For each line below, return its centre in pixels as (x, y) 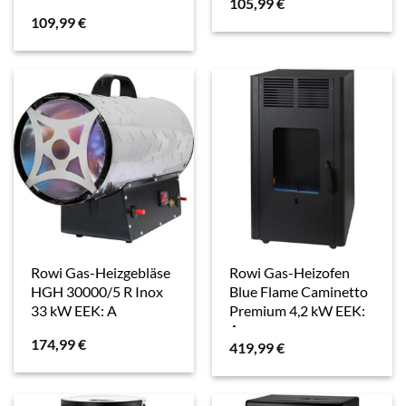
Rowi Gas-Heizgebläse (101, 272)
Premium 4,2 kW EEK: (298, 310)
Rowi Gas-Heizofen (290, 272)
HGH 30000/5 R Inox (97, 291)
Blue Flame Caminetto (299, 291)
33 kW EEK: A (74, 310)
